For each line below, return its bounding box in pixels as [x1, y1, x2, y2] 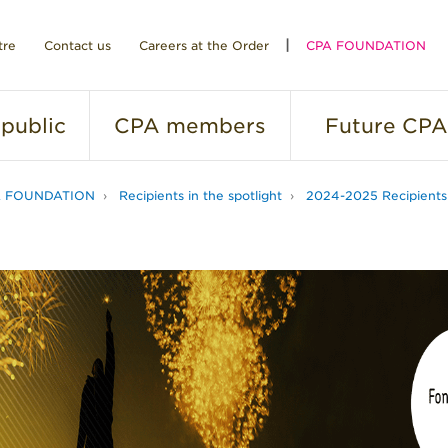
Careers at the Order [139, 38, 269, 53]
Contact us [44, 38, 111, 53]
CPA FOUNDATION [306, 38, 426, 53]
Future [324, 114, 396, 138]
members [160, 114, 266, 138]
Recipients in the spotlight [119, 188, 282, 203]
